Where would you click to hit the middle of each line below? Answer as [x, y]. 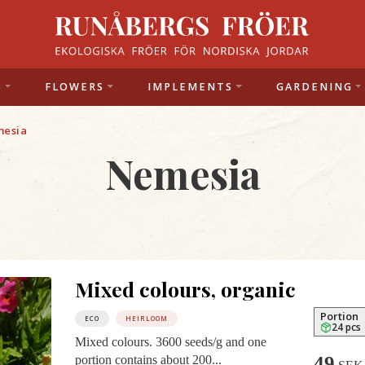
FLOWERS [75, 87]
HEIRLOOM [146, 318]
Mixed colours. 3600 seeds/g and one [170, 342]
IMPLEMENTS [190, 87]
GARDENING [314, 87]
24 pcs [347, 327]
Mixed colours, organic [185, 289]
